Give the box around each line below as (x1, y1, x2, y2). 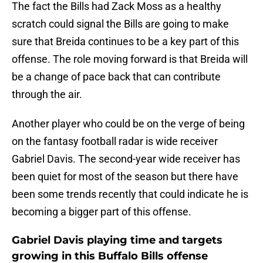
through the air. (12, 88, 82, 101)
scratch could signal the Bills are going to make (12, 18, 229, 31)
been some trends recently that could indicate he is (12, 188, 248, 201)
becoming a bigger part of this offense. (12, 205, 191, 218)
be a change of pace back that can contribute (12, 70, 221, 83)
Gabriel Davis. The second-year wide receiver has (12, 153, 240, 166)
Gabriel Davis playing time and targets (12, 234, 222, 247)
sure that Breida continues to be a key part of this (12, 35, 239, 48)
